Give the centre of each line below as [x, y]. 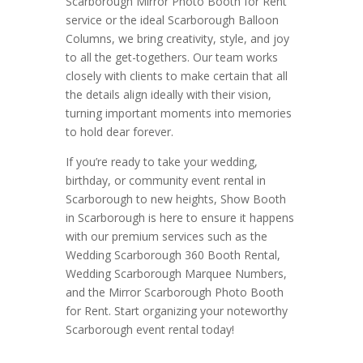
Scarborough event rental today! [149, 330]
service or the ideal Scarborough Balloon [172, 20]
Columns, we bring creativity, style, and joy [177, 39]
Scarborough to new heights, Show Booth [175, 199]
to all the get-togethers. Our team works [171, 58]
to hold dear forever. [119, 132]
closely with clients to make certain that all [176, 76]
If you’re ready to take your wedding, [161, 162]
